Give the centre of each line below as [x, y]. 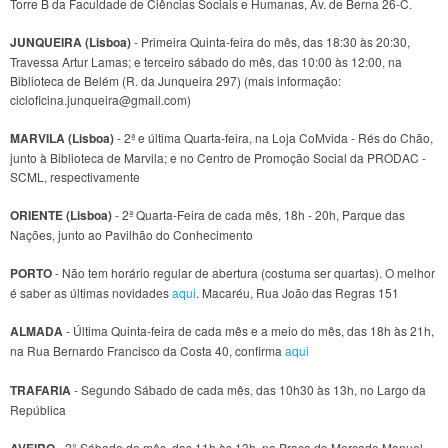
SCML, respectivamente [75, 176]
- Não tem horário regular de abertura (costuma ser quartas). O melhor [243, 273]
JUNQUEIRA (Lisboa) [70, 41]
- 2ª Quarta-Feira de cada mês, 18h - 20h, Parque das [258, 215]
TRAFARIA [40, 389]
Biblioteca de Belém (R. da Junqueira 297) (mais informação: [175, 80]
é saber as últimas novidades [91, 293]
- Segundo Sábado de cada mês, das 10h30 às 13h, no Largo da [248, 389]
